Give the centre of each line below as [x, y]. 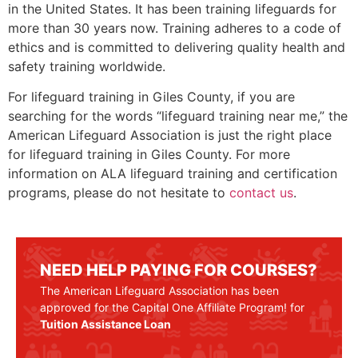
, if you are [263, 96]
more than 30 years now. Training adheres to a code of [175, 28]
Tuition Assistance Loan [105, 324]
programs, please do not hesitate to [119, 192]
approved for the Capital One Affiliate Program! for [172, 308]
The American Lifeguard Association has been [159, 291]
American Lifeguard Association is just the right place [170, 135]
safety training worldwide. [87, 66]
